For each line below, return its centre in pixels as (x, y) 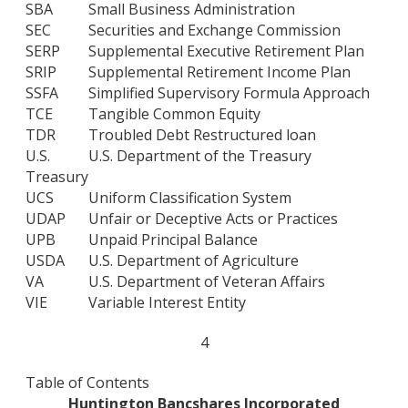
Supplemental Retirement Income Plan (219, 72)
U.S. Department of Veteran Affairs (207, 282)
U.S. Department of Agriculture (194, 261)
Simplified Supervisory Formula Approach (229, 93)
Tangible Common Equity (174, 114)
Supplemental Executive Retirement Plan (226, 51)
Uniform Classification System (190, 198)
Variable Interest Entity (167, 303)
